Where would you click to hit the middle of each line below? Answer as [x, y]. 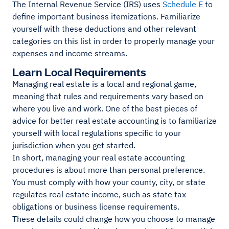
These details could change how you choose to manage [114, 219]
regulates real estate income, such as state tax [99, 194]
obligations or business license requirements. [96, 207]
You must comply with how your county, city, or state [109, 182]
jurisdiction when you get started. [75, 145]
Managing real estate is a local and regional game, [104, 84]
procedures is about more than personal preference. [109, 170]
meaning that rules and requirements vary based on [108, 96]
